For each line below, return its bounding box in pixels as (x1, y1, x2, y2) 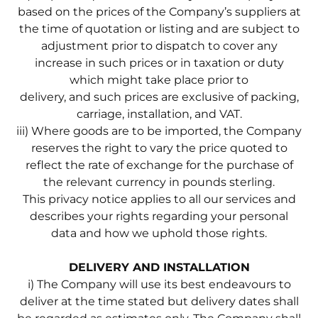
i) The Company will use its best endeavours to (27, 277, 291, 291)
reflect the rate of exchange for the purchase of (25, 158, 293, 172)
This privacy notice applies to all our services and (22, 192, 296, 206)
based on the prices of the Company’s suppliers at (17, 4, 301, 18)
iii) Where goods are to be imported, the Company (16, 124, 302, 138)
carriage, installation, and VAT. (76, 106, 242, 121)
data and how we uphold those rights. (51, 226, 267, 240)
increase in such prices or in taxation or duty (34, 55, 284, 70)
